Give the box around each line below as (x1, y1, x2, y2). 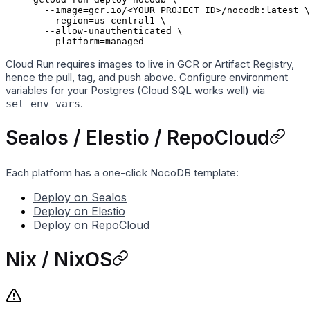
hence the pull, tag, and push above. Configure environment (6, 71, 288, 84)
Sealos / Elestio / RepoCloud (6, 126, 269, 150)
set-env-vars (6, 98, 80, 111)
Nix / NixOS (6, 247, 112, 271)
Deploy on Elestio (33, 203, 125, 218)
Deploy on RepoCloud (33, 217, 149, 232)
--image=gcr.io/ (33, 5, 127, 16)
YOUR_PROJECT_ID (133, 5, 216, 16)
